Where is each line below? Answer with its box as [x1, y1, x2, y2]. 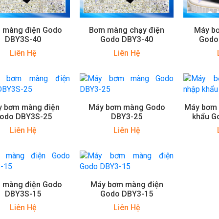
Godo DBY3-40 [100, 35, 153, 44]
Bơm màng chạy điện [89, 25, 165, 35]
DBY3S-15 [5, 189, 42, 199]
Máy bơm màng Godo [88, 103, 165, 112]
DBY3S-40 [5, 35, 42, 44]
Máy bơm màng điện [90, 180, 163, 190]
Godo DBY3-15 [100, 189, 153, 199]
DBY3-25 [111, 112, 143, 122]
